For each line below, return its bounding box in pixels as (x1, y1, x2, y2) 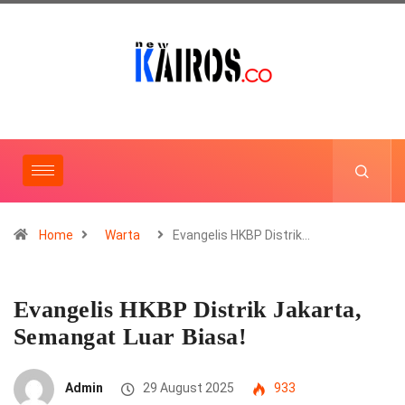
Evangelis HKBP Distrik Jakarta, (14, 296, 362, 323)
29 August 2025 (140, 380, 234, 395)
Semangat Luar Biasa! (14, 323, 254, 350)
